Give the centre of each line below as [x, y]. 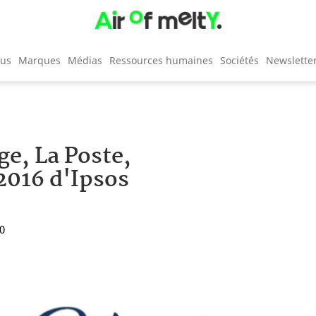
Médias [85, 60]
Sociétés [239, 60]
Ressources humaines [161, 60]
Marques [39, 60]
